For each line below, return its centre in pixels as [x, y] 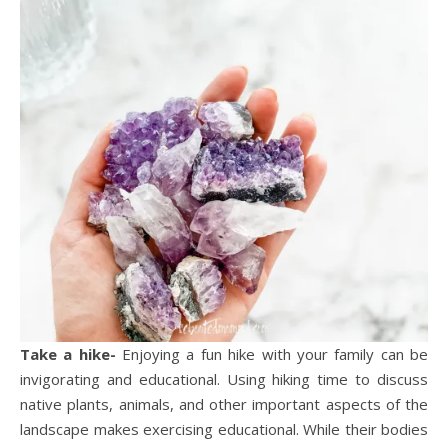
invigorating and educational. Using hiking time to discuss [224, 379]
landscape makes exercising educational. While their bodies [224, 429]
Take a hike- [68, 354]
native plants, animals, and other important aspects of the [224, 404]
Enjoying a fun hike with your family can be [272, 354]
